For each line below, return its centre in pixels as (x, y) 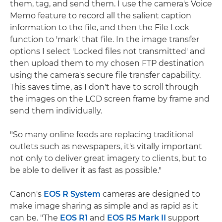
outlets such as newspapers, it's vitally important (106, 147)
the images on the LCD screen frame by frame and (110, 99)
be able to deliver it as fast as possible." (86, 170)
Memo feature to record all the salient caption (101, 16)
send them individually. (56, 111)
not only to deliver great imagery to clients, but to (108, 159)
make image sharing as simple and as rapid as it (104, 206)
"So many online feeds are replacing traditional (102, 135)
